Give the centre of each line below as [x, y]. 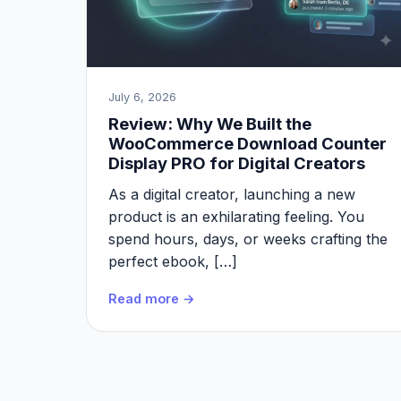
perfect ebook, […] [173, 261]
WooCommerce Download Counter [247, 143]
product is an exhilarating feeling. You [236, 217]
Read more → [152, 299]
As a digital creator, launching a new [232, 194]
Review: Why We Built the [210, 124]
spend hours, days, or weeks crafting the [248, 239]
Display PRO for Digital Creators [237, 163]
